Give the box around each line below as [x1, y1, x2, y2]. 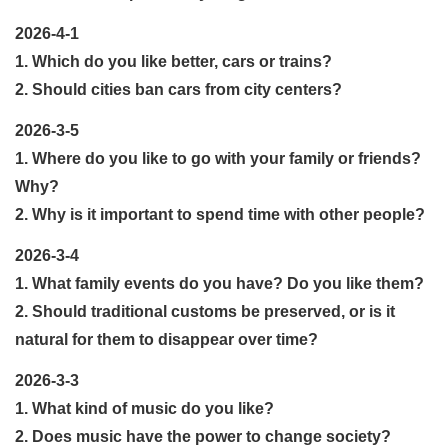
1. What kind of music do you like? [15, 399, 278, 417]
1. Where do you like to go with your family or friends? [15, 149, 421, 167]
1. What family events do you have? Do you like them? [15, 274, 424, 292]
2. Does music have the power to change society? [15, 427, 391, 445]
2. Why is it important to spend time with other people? [15, 205, 425, 223]
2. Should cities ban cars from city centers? [15, 80, 346, 98]
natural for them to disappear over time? [15, 330, 318, 348]
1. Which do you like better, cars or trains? [15, 52, 332, 70]
